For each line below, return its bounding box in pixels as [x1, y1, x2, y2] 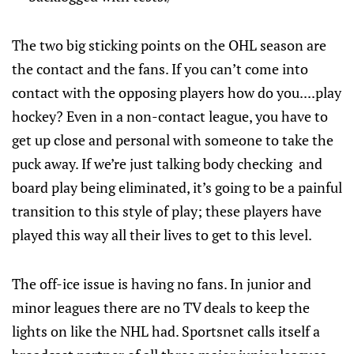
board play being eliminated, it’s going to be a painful [12, 178, 342, 197]
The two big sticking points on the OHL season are [12, 36, 326, 55]
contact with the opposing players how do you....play [12, 83, 341, 102]
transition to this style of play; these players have [12, 201, 322, 220]
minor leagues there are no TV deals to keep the [12, 298, 310, 317]
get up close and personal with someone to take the [12, 130, 333, 149]
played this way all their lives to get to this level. [12, 225, 312, 244]
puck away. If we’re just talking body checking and [12, 154, 322, 173]
